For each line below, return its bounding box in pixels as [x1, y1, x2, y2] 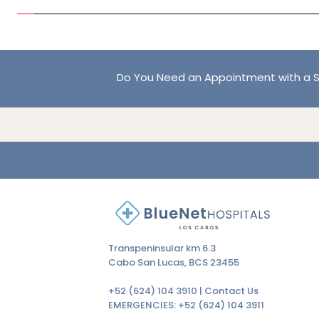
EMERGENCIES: [108, 298, 178, 312]
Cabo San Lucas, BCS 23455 [108, 255, 239, 269]
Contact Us [204, 283, 258, 298]
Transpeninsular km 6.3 [108, 241, 216, 255]
